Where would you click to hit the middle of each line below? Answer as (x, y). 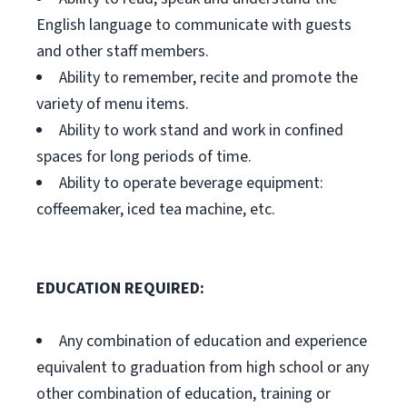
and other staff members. (123, 51)
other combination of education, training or (184, 394)
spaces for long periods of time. (146, 157)
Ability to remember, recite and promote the (208, 78)
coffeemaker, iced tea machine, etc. (156, 209)
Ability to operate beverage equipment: (191, 183)
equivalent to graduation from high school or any (203, 367)
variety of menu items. (113, 104)
